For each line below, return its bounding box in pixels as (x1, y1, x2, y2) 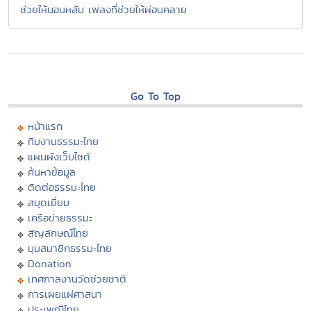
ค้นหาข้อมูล (28, 165, 76, 180)
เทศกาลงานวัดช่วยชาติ (28, 271, 126, 287)
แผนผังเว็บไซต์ (28, 149, 90, 165)
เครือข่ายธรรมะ (28, 210, 92, 226)
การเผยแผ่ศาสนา (28, 287, 102, 302)
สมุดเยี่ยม (28, 195, 69, 210)
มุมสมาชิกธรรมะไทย (28, 241, 112, 256)
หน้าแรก (28, 119, 62, 134)
